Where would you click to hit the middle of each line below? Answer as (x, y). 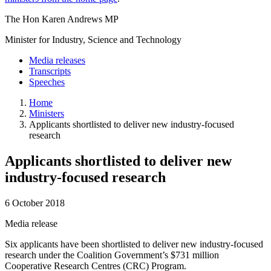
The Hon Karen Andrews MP (62, 19)
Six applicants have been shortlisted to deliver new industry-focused (134, 244)
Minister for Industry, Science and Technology (93, 39)
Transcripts (50, 71)
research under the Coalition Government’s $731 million (112, 255)
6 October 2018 (35, 203)
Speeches (47, 82)
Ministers (47, 113)
